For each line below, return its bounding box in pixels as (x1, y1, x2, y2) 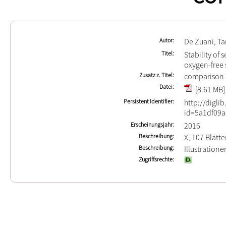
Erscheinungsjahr (131, 121, 173, 128)
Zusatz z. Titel (139, 71, 173, 79)
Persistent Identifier (124, 97, 173, 105)
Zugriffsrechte (139, 155, 173, 163)
